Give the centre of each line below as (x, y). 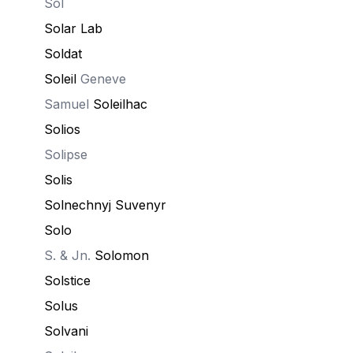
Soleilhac (120, 104)
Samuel (69, 104)
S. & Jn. (69, 255)
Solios (62, 129)
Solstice (67, 281)
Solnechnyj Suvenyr (105, 205)
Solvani (66, 331)
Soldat (63, 54)
